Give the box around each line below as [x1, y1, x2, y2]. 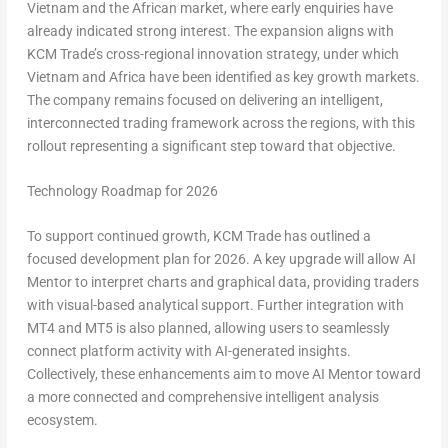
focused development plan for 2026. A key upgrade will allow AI [26, 251, 416, 268]
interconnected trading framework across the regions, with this [26, 114, 415, 131]
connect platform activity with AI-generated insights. [26, 343, 351, 360]
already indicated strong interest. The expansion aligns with [26, 22, 394, 39]
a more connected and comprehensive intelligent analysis [26, 389, 379, 406]
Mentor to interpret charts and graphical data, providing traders [26, 274, 419, 291]
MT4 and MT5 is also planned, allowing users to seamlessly [26, 320, 390, 337]
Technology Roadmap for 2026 [26, 183, 218, 199]
